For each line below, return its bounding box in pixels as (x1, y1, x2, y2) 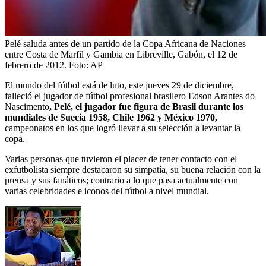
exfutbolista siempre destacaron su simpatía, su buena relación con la (5, 164, 261, 175)
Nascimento (5, 101, 49, 112)
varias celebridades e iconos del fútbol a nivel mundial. (5, 185, 209, 196)
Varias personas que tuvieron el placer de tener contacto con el (5, 153, 237, 164)
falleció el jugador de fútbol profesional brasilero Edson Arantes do (5, 90, 255, 101)
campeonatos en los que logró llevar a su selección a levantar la (5, 122, 240, 133)
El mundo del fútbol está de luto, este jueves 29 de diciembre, (5, 80, 234, 90)
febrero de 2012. (5, 59, 66, 70)
